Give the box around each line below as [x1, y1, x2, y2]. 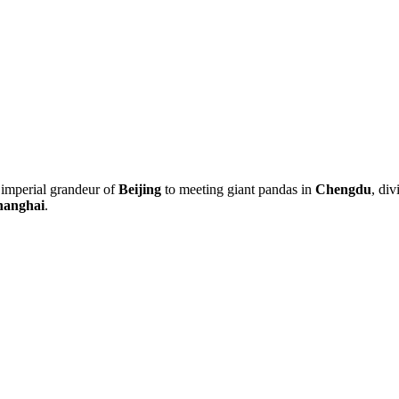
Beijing [118, 181, 161, 197]
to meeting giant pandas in [161, 181, 315, 197]
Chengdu [315, 181, 371, 197]
